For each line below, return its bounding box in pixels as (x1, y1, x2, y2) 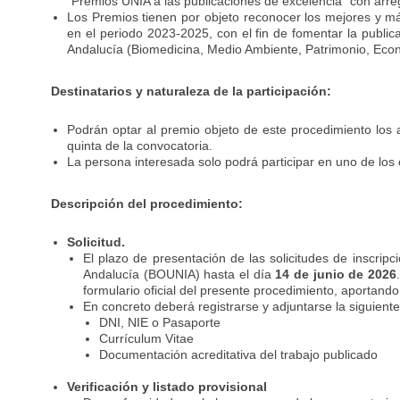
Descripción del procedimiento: (51, 196, 244, 211)
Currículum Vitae (99, 331, 195, 346)
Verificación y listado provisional (67, 379, 268, 394)
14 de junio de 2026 (275, 267, 397, 281)
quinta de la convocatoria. (67, 138, 213, 153)
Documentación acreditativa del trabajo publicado (99, 347, 379, 362)
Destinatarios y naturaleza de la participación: (51, 84, 332, 98)
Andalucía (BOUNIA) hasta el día (83, 267, 276, 281)
